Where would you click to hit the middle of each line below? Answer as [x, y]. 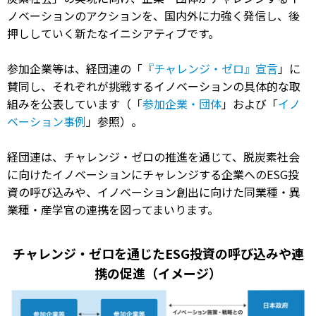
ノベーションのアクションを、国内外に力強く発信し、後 [153, 15]
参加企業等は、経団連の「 [75, 68]
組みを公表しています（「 [75, 103]
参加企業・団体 [182, 103]
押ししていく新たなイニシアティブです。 [113, 33]
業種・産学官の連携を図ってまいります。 [113, 209]
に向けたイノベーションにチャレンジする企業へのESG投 [153, 174]
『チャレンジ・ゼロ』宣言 [210, 68]
